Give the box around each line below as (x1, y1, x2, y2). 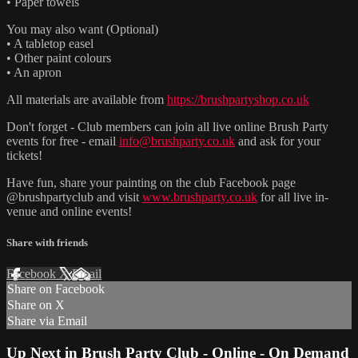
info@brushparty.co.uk (119, 133, 235, 148)
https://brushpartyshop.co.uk (167, 92, 309, 106)
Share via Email (7, 314, 87, 328)
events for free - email (6, 133, 119, 148)
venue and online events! (6, 204, 132, 218)
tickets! (6, 148, 42, 162)
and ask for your (235, 133, 320, 148)
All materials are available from (6, 92, 167, 106)
